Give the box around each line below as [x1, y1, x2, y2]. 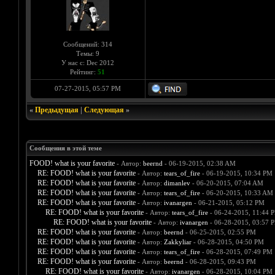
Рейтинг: [70, 68, 98, 76]
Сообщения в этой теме [29, 144, 102, 152]
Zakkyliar [163, 238, 192, 246]
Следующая [83, 106, 124, 115]
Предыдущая [34, 106, 79, 115]
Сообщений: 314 [63, 41, 112, 48]
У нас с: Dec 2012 [61, 59, 114, 67]
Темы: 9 [76, 50, 99, 58]
